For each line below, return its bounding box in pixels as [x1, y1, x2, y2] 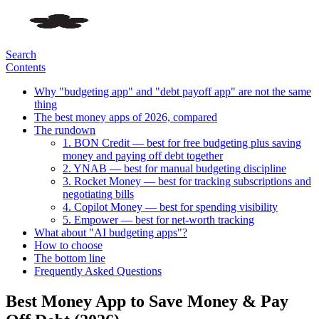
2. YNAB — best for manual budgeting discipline [63, 162, 286, 174]
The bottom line [34, 252, 105, 264]
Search [6, 48, 36, 61]
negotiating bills [63, 188, 134, 200]
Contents [6, 61, 46, 73]
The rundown [34, 124, 95, 136]
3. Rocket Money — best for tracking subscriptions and [63, 175, 311, 187]
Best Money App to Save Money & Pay [6, 291, 288, 310]
